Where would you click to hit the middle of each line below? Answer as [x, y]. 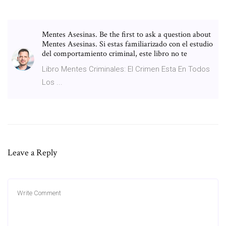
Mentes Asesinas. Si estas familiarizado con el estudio [127, 44]
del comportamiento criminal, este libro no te [116, 53]
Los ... [52, 82]
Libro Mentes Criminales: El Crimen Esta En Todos [126, 69]
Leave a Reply [32, 152]
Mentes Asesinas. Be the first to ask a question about [126, 34]
